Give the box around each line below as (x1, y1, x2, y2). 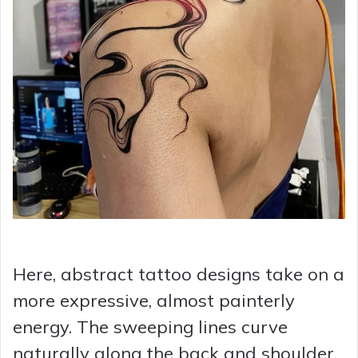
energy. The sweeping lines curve (13, 315, 288, 338)
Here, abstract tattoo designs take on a (13, 262, 344, 285)
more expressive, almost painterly (13, 288, 295, 312)
